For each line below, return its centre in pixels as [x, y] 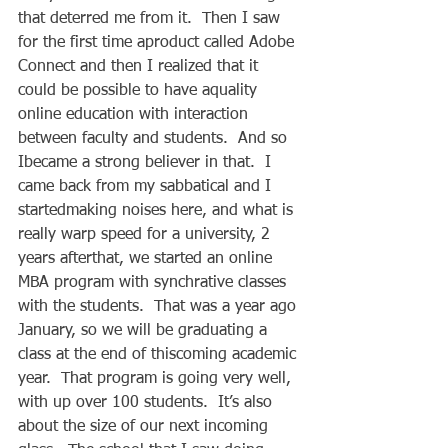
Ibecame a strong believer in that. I [147, 162]
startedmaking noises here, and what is [158, 210]
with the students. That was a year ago [159, 306]
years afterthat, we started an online [147, 258]
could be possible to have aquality [140, 90]
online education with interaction [135, 114]
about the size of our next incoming [145, 426]
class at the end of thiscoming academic [159, 354]
